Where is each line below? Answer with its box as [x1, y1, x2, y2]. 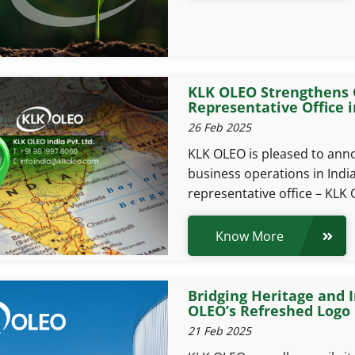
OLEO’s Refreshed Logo [187, 301, 350, 320]
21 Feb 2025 [187, 323, 251, 338]
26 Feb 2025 [187, 120, 251, 135]
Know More [215, 227, 284, 245]
